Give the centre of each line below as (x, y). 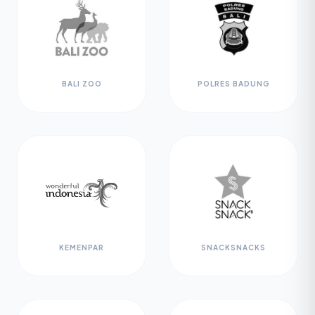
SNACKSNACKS (233, 247)
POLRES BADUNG (233, 84)
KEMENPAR (82, 247)
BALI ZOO (82, 84)
